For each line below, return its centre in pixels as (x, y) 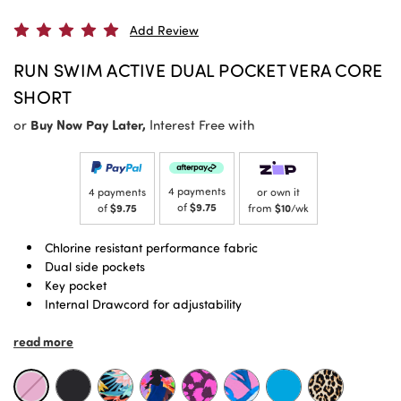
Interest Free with (200, 125)
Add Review (164, 30)
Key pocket (76, 286)
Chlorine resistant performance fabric (151, 248)
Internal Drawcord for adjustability (143, 304)
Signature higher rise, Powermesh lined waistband (188, 323)
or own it (278, 192)
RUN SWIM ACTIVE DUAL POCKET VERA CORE (198, 70)
